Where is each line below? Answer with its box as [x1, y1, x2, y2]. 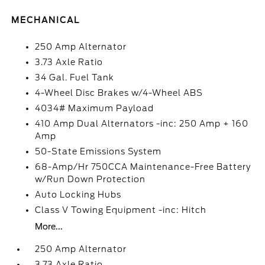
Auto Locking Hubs [35, 190, 122, 199]
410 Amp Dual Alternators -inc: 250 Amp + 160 [35, 119, 249, 128]
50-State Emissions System [35, 147, 162, 156]
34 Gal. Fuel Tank [35, 73, 115, 82]
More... [35, 222, 63, 231]
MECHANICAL [11, 15, 80, 25]
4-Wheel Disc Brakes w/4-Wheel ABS [35, 88, 203, 98]
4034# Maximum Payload [35, 104, 154, 113]
